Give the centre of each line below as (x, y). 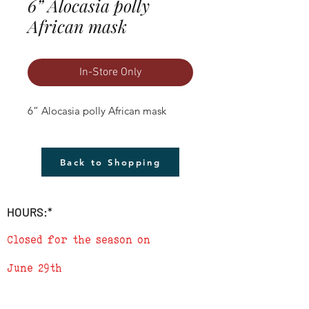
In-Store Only (110, 72)
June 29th (34, 268)
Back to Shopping (110, 162)
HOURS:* (30, 211)
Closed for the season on (79, 239)
